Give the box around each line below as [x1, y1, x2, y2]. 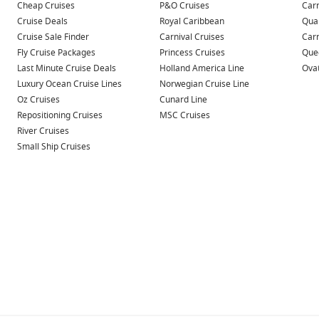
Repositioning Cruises [17, 108, 103, 122]
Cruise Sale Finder [17, 30, 89, 43]
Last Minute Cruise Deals [17, 61, 116, 75]
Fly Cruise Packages [17, 46, 95, 59]
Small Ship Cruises [17, 140, 90, 153]
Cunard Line [159, 93, 207, 106]
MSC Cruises [159, 108, 210, 122]
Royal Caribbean [159, 14, 224, 28]
